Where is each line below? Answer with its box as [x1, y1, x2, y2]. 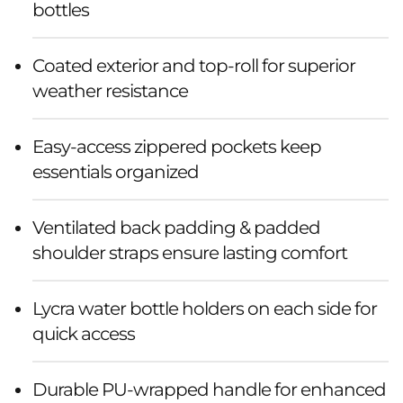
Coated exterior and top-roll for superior [32, 54, 355, 76]
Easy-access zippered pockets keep [32, 135, 321, 157]
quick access [32, 322, 135, 345]
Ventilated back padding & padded [32, 216, 320, 238]
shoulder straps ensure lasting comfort [32, 241, 347, 264]
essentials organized [32, 160, 199, 183]
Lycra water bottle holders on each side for [32, 297, 377, 319]
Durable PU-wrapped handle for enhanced [32, 378, 386, 400]
